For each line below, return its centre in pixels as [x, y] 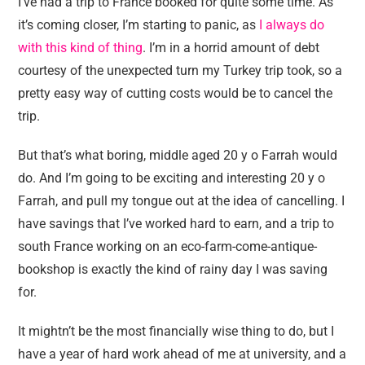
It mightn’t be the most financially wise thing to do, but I [176, 331]
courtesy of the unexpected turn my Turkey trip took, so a [180, 70]
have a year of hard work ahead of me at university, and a [182, 354]
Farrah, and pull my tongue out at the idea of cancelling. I [182, 201]
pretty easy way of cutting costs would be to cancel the [176, 93]
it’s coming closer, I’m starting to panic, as [139, 25]
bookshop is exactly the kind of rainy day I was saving [173, 269]
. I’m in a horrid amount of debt [231, 48]
